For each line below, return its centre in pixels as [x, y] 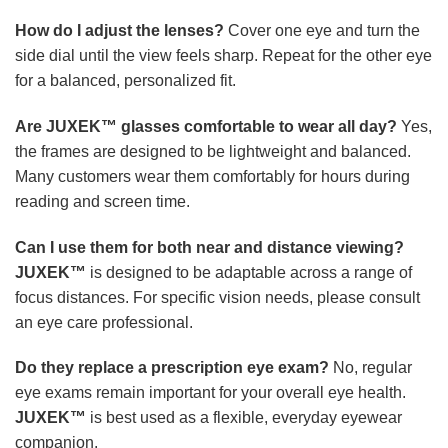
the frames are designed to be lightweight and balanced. [213, 151]
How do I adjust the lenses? [119, 31]
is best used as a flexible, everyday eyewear [244, 418]
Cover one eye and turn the [322, 31]
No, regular [370, 368]
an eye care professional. [104, 322]
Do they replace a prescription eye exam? [172, 368]
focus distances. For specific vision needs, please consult [217, 297]
